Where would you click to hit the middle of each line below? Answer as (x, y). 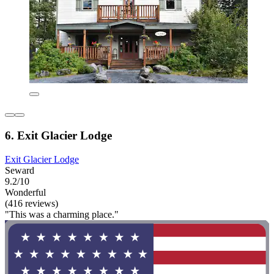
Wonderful (25, 192)
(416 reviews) (31, 203)
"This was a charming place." (62, 214)
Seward (20, 170)
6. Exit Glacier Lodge (58, 135)
